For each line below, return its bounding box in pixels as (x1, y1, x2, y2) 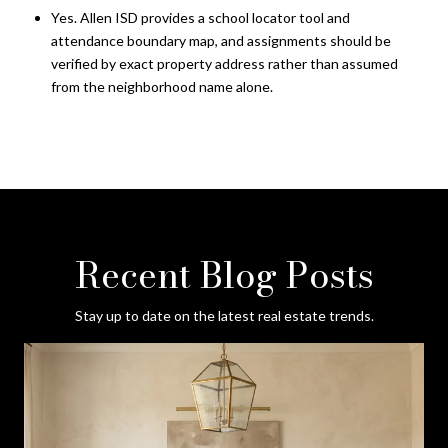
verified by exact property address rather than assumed (50, 54, 398, 72)
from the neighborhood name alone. (50, 77, 273, 95)
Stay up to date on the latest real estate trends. (74, 306, 374, 324)
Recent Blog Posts (74, 246, 374, 302)
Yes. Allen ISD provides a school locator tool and (50, 8, 350, 26)
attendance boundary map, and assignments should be (50, 31, 391, 49)
